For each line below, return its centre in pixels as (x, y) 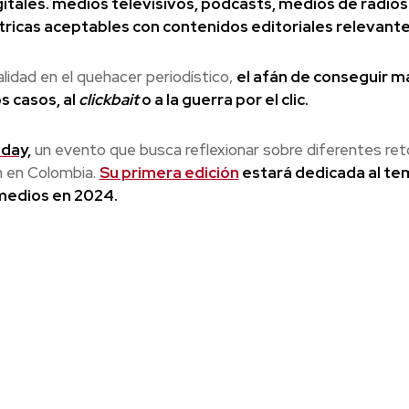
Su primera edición (169, 173)
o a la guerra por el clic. (223, 100)
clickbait (107, 100)
